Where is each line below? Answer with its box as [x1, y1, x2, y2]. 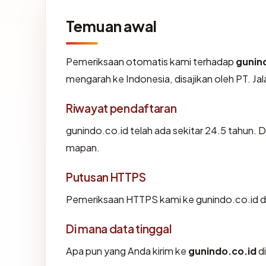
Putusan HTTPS [66, 170, 146, 185]
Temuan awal [66, 17, 157, 36]
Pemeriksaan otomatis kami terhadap [66, 55, 236, 68]
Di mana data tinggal [66, 221, 172, 236]
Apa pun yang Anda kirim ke [66, 245, 188, 258]
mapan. [66, 141, 100, 154]
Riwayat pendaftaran [66, 101, 177, 116]
